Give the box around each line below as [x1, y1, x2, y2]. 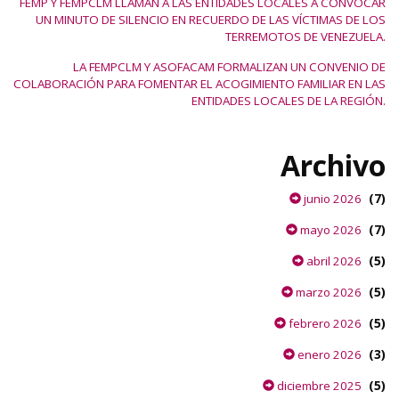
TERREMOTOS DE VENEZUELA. [225, 28, 386, 45]
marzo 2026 [293, 284, 362, 300]
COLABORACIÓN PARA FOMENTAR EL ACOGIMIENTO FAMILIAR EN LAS [13, 76, 386, 92]
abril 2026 [304, 253, 362, 269]
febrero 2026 [286, 315, 362, 331]
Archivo [281, 146, 386, 184]
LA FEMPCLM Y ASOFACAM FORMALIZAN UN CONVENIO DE [73, 59, 386, 75]
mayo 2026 [297, 222, 362, 238]
